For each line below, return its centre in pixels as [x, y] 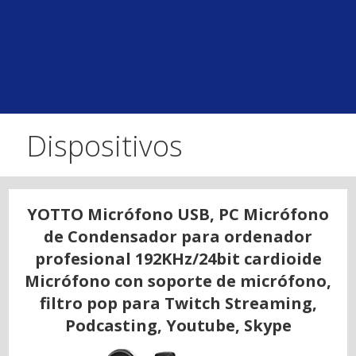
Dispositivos [105, 146]
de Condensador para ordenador [178, 236]
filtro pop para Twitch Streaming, [178, 303]
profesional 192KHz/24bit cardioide [178, 258]
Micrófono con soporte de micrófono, [178, 281]
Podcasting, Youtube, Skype [178, 325]
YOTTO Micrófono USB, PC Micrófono [178, 214]
